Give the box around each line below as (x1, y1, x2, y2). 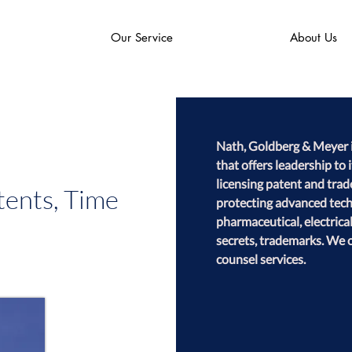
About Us (290, 30, 337, 45)
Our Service (110, 30, 173, 45)
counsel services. (216, 251, 306, 266)
